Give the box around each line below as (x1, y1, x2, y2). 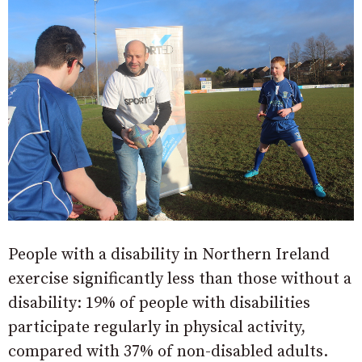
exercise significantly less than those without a (8, 268, 351, 289)
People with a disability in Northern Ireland (8, 244, 330, 265)
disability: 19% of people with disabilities (8, 293, 310, 314)
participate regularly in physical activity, (8, 317, 305, 338)
